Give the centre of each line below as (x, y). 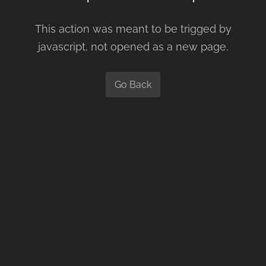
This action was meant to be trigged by (133, 29)
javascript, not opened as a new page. (133, 47)
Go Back (133, 85)
